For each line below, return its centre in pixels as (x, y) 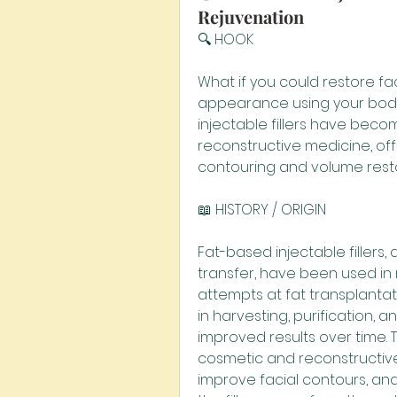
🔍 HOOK (226, 39)
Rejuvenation (251, 16)
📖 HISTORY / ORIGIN (262, 210)
